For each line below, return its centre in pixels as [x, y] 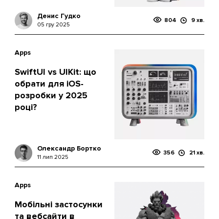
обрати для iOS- [49, 84]
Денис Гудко [59, 16]
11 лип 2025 [53, 157]
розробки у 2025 [51, 95]
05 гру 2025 [54, 25]
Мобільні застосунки [59, 204]
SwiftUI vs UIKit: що [55, 72]
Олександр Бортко [69, 148]
